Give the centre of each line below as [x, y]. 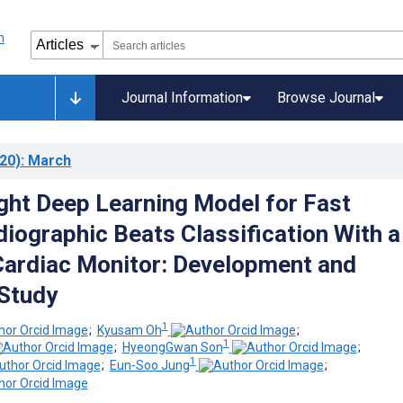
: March [46, 161]
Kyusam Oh [129, 330]
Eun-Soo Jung [149, 365]
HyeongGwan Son [172, 348]
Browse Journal [326, 98]
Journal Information [182, 98]
